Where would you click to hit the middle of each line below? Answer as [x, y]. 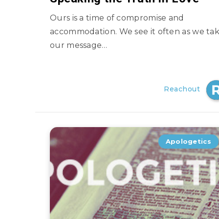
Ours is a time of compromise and [117, 18]
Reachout [182, 89]
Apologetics [188, 141]
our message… [79, 45]
